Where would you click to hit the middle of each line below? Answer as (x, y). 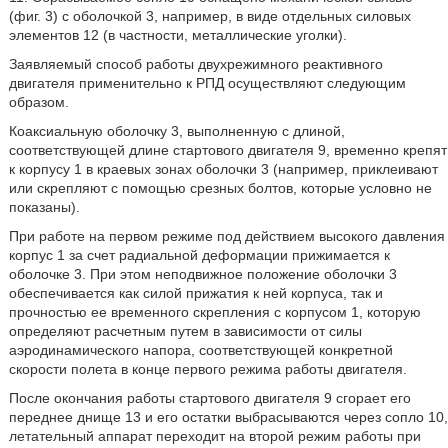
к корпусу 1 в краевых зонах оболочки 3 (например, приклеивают (223, 169)
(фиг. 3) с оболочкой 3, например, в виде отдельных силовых (209, 16)
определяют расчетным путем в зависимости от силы (185, 331)
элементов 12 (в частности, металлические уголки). (177, 35)
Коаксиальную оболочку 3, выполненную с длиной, (176, 131)
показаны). (44, 207)
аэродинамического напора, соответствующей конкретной (200, 350)
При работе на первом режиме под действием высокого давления (226, 236)
